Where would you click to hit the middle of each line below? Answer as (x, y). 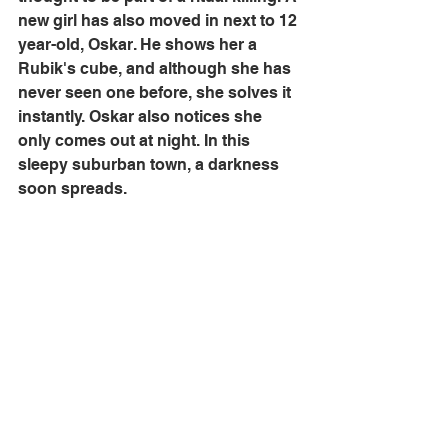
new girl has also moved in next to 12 (159, 21)
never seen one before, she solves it (156, 93)
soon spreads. (72, 189)
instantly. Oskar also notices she (142, 117)
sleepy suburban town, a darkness (150, 165)
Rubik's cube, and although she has (156, 69)
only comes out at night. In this (136, 141)
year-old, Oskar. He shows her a (139, 45)
